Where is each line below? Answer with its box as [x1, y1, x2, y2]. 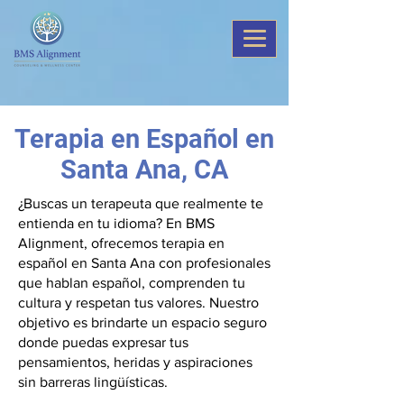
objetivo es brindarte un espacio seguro [18, 315, 267, 330]
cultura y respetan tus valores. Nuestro [18, 295, 259, 310]
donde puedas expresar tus [18, 335, 188, 350]
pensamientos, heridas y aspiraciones [18, 354, 252, 370]
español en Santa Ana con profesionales [18, 255, 271, 271]
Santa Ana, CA [60, 154, 229, 185]
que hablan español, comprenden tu [18, 275, 245, 290]
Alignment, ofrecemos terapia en [18, 235, 225, 251]
